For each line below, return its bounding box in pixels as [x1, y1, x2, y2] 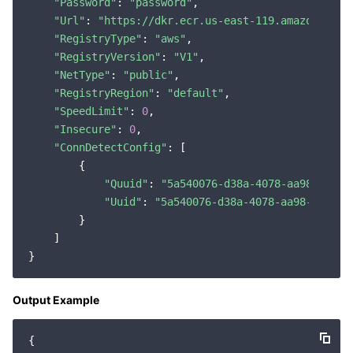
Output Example [13, 293, 99, 307]
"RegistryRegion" [54, 87, 154, 99]
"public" [123, 69, 173, 81]
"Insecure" [54, 123, 117, 136]
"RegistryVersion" [54, 50, 161, 63]
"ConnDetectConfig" [54, 141, 167, 154]
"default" [167, 87, 224, 99]
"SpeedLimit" [54, 105, 129, 117]
